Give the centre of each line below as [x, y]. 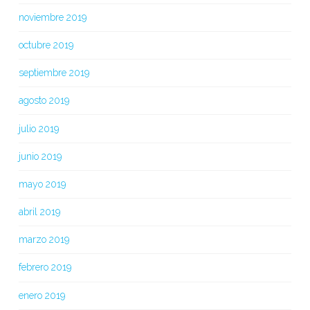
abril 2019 [39, 212]
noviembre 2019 [52, 17]
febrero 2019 [45, 267]
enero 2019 [42, 295]
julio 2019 [38, 128]
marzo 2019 [44, 240]
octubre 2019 [46, 45]
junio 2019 [40, 156]
